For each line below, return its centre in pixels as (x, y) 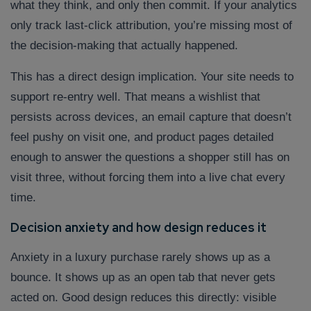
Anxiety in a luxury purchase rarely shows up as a (140, 258)
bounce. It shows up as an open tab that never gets (143, 278)
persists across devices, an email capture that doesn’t (151, 117)
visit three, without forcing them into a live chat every (148, 178)
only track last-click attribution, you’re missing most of (151, 26)
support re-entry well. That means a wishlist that (135, 97)
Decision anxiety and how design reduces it (138, 228)
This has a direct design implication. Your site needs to (152, 77)
